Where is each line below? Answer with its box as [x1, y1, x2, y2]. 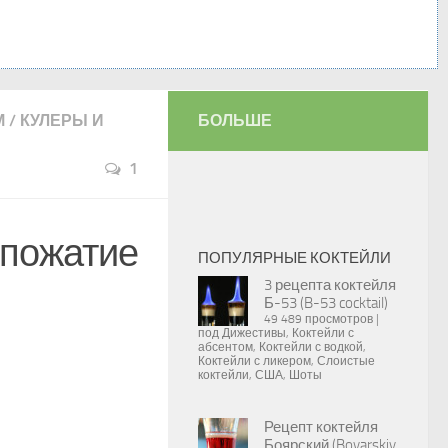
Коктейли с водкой [259, 340, 363, 354]
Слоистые [317, 354, 375, 368]
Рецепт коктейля [264, 418, 378, 436]
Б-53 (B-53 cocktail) [264, 294, 388, 312]
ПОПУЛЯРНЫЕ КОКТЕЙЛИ [198, 249, 391, 267]
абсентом [198, 340, 253, 354]
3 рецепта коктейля [264, 276, 396, 294]
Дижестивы [222, 326, 286, 340]
